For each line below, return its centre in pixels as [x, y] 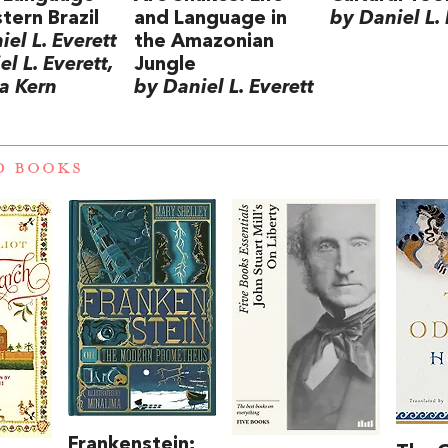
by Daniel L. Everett [223, 88]
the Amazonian [203, 42]
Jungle [164, 65]
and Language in [210, 19]
